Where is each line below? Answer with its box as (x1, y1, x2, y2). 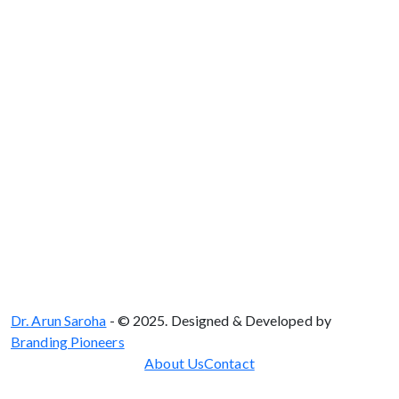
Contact (204, 354, 255, 371)
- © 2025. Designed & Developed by (106, 311, 331, 329)
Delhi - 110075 (142, 6, 257, 28)
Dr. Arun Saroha (11, 311, 107, 329)
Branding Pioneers (11, 332, 125, 350)
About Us (144, 354, 205, 371)
